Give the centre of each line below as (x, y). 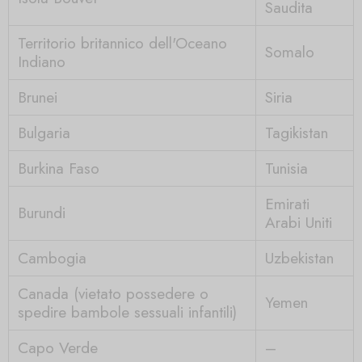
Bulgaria (44, 132)
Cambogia (52, 257)
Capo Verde (57, 347)
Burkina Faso (58, 168)
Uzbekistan (299, 257)
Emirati (287, 203)
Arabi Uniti (298, 222)
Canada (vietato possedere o (113, 293)
